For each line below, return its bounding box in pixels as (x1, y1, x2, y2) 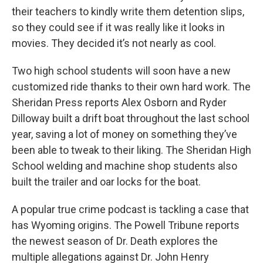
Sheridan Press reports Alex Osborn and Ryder (12, 96, 227, 109)
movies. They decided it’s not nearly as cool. (12, 36, 216, 49)
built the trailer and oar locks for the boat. (12, 175, 201, 188)
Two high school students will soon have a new (12, 64, 231, 77)
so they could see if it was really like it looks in (12, 21, 225, 33)
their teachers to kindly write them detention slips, (12, 5, 244, 18)
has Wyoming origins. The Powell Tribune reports (12, 218, 240, 231)
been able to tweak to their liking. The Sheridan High (12, 143, 251, 156)
